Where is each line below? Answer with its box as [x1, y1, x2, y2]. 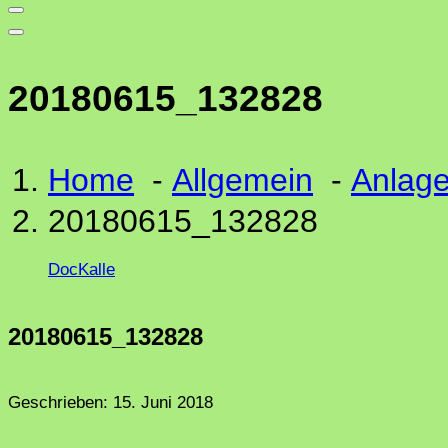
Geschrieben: [8, 393, 113, 413]
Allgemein [172, 162, 313, 198]
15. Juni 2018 [113, 393, 213, 413]
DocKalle [48, 260, 115, 279]
